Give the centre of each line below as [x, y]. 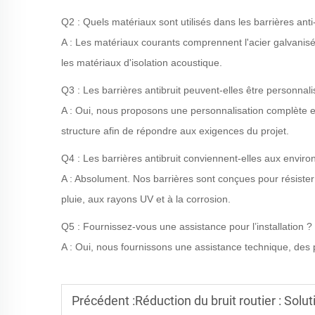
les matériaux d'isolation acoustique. [142, 63]
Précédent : [103, 301]
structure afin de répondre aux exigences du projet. [175, 131]
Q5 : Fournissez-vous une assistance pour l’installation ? [187, 226]
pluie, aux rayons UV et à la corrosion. [146, 199]
